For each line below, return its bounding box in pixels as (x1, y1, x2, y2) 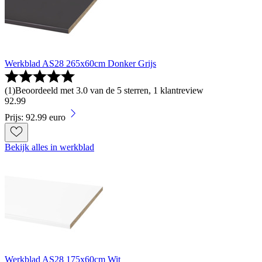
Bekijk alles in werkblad (5, 142, 94, 153)
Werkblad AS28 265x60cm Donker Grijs (5, 58, 156, 69)
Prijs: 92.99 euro (5, 112, 65, 123)
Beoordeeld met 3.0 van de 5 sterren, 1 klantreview (15, 85, 204, 96)
